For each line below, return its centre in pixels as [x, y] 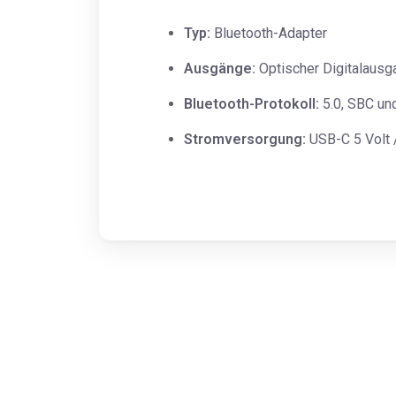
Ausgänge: [220, 69]
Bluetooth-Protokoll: [251, 104]
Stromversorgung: [245, 140]
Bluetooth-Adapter [269, 34]
